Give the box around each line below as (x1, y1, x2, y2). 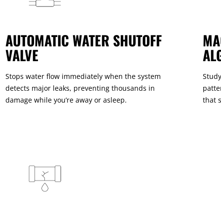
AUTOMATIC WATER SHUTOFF (5, 30, 162, 51)
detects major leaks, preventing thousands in (5, 83, 155, 93)
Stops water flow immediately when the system (5, 72, 161, 81)
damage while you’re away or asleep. (5, 95, 127, 105)
